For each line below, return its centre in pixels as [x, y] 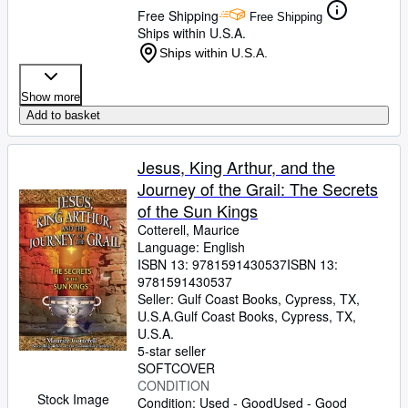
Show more [51, 97]
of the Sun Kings [198, 210]
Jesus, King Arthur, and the [236, 167]
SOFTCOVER [176, 368]
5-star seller [172, 351]
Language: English [191, 247]
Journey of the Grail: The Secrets [258, 189]
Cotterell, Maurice [189, 229]
